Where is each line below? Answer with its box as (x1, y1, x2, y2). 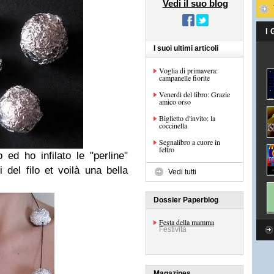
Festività (159, 225, 187, 234)
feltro (159, 144, 174, 154)
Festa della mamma (159, 217, 214, 227)
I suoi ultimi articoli (154, 44, 218, 53)
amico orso (159, 97, 191, 106)
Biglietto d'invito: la (159, 113, 215, 123)
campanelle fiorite (159, 73, 210, 83)
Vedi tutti (168, 168, 196, 176)
